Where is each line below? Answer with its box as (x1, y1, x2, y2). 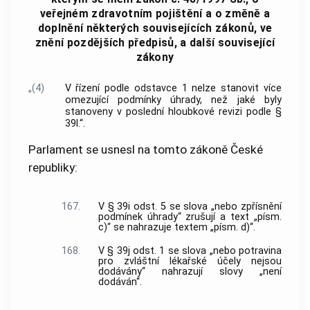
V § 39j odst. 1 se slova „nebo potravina (98, 245, 282, 257)
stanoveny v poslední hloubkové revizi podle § (64, 106, 282, 118)
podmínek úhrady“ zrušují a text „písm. (98, 211, 282, 224)
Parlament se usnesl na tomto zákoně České (28, 142, 263, 156)
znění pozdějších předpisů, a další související (35, 37, 275, 50)
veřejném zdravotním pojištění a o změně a (39, 8, 271, 21)
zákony (136, 51, 174, 64)
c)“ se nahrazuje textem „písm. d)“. (98, 221, 255, 234)
